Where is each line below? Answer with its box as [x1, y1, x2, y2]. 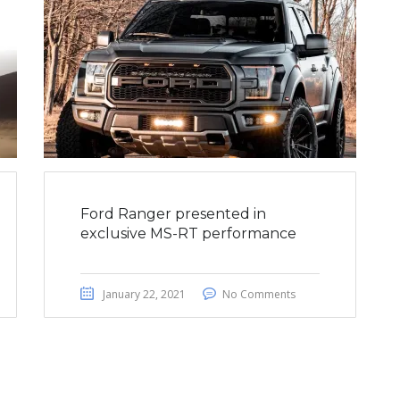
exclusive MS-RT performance [80, 225, 296, 242]
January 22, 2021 [103, 287, 186, 302]
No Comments [222, 287, 296, 302]
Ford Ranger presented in [80, 205, 266, 222]
